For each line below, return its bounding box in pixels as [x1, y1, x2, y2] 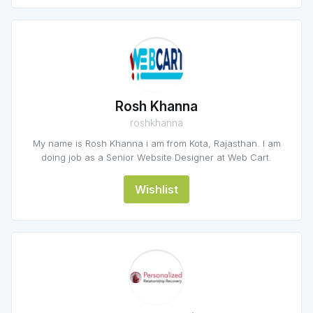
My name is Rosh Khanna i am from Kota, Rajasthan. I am [32, 138, 281, 149]
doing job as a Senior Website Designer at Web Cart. [41, 152, 272, 163]
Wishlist [135, 182, 178, 196]
